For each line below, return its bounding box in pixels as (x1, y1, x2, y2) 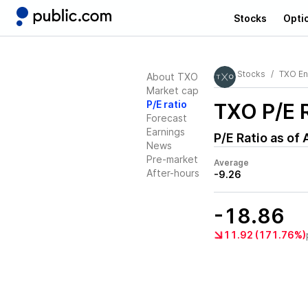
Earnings (146, 126, 185, 137)
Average (214, 157, 249, 168)
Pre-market (146, 153, 198, 165)
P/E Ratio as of (214, 131, 302, 145)
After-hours (146, 167, 199, 179)
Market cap (146, 85, 199, 96)
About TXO (146, 71, 198, 82)
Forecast (146, 112, 187, 124)
